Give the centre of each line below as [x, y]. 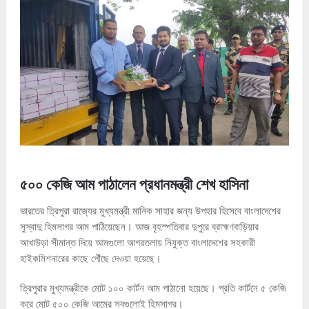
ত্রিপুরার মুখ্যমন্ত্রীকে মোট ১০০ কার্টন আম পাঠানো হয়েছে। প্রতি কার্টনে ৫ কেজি [153, 287]
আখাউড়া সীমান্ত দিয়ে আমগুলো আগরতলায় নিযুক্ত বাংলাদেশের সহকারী [137, 242]
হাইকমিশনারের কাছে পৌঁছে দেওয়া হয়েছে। [90, 258]
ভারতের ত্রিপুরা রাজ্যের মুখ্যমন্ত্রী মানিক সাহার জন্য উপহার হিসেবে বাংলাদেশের [150, 210]
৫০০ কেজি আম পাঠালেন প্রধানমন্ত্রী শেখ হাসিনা [134, 184]
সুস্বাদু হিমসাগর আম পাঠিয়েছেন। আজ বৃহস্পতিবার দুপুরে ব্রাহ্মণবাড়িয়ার [139, 226]
